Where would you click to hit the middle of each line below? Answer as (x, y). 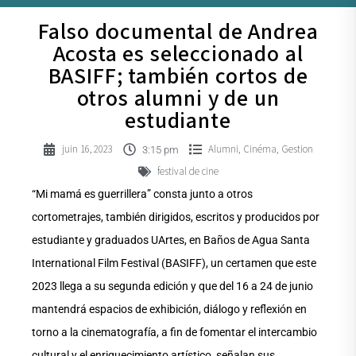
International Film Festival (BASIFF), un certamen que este (174, 263)
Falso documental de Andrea (178, 32)
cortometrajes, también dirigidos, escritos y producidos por (176, 217)
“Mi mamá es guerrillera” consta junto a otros (142, 194)
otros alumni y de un (178, 99)
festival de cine (188, 172)
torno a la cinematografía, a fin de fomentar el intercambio (174, 333)
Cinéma (260, 150)
